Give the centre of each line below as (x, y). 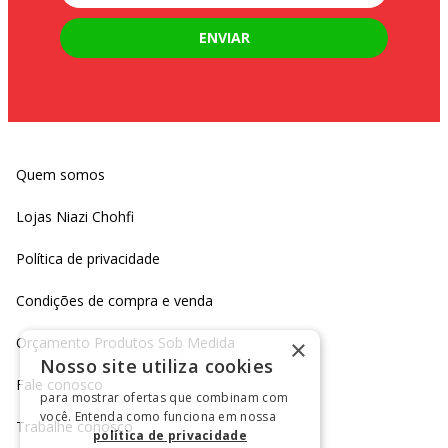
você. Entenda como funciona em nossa (158, 416)
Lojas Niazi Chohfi (75, 217)
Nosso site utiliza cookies (157, 366)
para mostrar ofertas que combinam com (164, 397)
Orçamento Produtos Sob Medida (125, 343)
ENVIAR (224, 37)
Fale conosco (59, 385)
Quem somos (60, 175)
